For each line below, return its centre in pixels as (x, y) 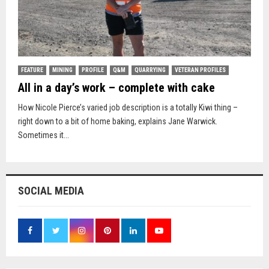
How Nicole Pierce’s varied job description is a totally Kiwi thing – (128, 107)
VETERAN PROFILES (200, 70)
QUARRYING (150, 70)
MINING (62, 70)
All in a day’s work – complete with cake (116, 87)
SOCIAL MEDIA (51, 190)
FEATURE (32, 70)
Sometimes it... (44, 135)
